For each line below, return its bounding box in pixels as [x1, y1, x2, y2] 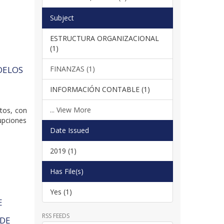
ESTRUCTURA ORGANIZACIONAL [49, 33, 159, 43]
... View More [49, 104, 91, 114]
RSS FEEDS [41, 211, 69, 220]
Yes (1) [49, 186, 72, 196]
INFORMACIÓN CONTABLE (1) [49, 84, 150, 94]
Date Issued [49, 125, 89, 135]
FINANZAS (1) [49, 63, 95, 73]
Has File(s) [49, 166, 83, 176]
